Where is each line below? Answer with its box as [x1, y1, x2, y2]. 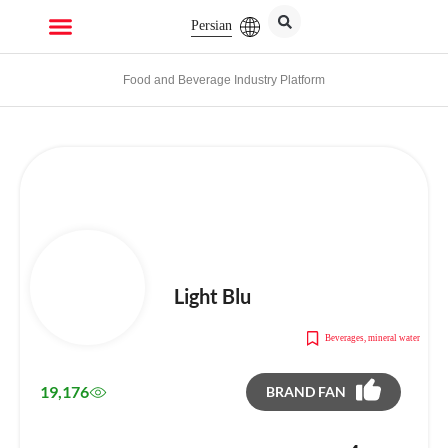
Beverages [324, 333, 364, 344]
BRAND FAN [266, 382, 346, 400]
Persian [191, 18, 233, 33]
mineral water [367, 333, 420, 344]
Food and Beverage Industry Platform [123, 73, 325, 87]
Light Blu [173, 284, 251, 309]
